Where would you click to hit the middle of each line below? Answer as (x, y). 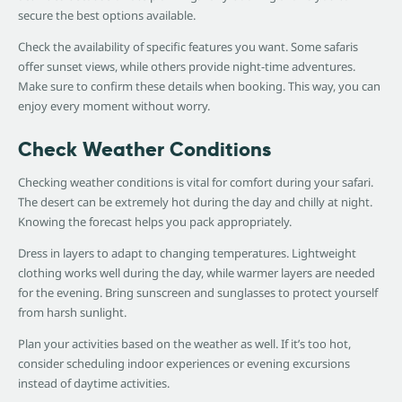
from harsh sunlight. (72, 313)
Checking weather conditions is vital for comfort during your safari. (196, 183)
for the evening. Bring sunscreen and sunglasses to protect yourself (198, 293)
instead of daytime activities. (94, 384)
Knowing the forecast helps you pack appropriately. (155, 222)
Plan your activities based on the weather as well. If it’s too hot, (184, 344)
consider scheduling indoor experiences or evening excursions (184, 364)
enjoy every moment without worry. (114, 106)
